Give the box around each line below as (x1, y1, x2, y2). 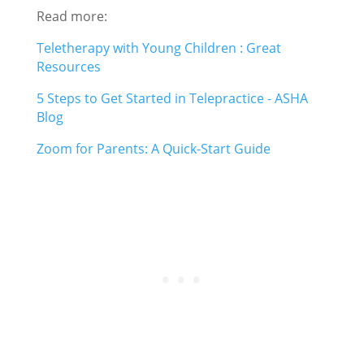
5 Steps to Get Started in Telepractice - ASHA (36, 89, 308, 108)
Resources (36, 58, 101, 76)
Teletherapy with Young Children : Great (36, 39, 281, 58)
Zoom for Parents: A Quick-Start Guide (36, 140, 271, 158)
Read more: (36, 7, 107, 26)
